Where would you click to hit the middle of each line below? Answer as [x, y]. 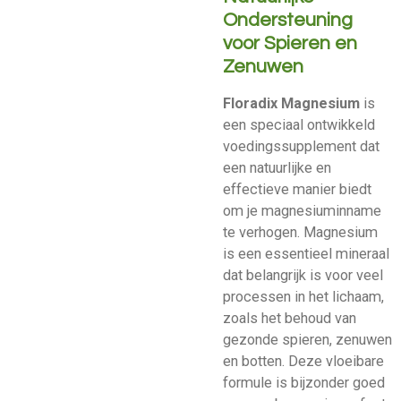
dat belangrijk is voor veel [303, 276]
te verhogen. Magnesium [300, 233]
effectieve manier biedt [297, 190]
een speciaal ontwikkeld [299, 125]
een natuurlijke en [277, 168]
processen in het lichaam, [303, 297]
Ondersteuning [288, 20]
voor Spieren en [290, 43]
